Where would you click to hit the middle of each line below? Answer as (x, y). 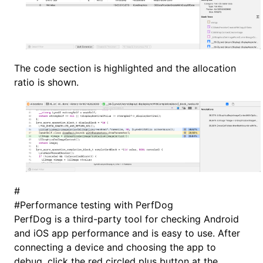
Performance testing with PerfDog (97, 205)
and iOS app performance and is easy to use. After (127, 233)
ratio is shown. (46, 82)
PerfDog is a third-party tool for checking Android (127, 219)
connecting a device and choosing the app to (115, 247)
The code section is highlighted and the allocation (125, 68)
